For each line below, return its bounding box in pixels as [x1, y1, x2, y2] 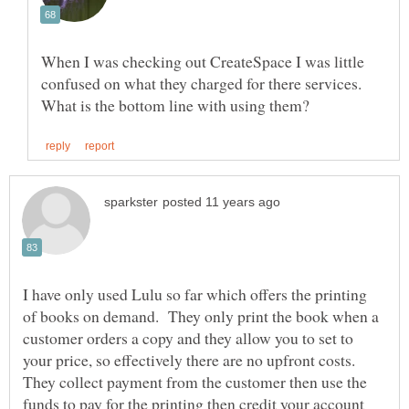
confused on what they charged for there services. [41, 72, 362, 95]
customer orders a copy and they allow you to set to [23, 326, 353, 349]
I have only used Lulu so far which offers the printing [23, 282, 367, 305]
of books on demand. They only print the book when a [23, 304, 379, 327]
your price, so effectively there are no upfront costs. [23, 348, 361, 371]
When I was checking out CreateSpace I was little [41, 50, 364, 73]
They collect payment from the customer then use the [23, 370, 367, 393]
